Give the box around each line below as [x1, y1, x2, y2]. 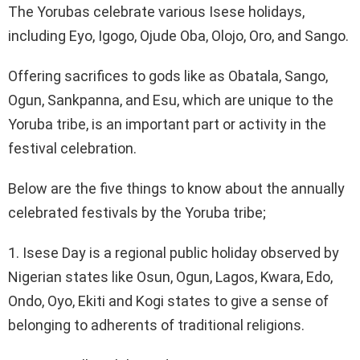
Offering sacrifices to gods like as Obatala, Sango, [8, 67, 328, 84]
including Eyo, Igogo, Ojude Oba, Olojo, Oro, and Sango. [8, 27, 349, 44]
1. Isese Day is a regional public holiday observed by [8, 243, 339, 261]
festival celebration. [8, 139, 137, 157]
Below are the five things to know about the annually [8, 179, 345, 197]
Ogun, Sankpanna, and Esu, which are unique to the [8, 91, 333, 108]
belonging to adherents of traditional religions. [8, 316, 305, 333]
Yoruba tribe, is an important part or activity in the [8, 115, 326, 133]
